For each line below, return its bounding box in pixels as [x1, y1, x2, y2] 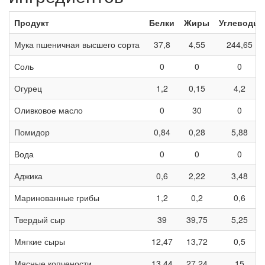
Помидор [14, 126, 50, 138]
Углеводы [219, 17, 260, 29]
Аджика [14, 170, 43, 182]
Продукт [14, 17, 49, 29]
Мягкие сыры [14, 235, 65, 248]
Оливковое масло [14, 104, 83, 117]
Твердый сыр [14, 214, 65, 226]
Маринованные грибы [14, 192, 99, 204]
